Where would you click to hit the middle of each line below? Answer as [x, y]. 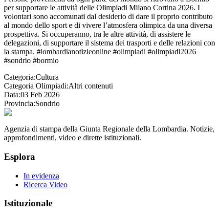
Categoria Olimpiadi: [36, 86]
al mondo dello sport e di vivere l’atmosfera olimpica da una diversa [108, 25]
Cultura [47, 77]
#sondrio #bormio [31, 61]
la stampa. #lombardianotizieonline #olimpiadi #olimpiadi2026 [100, 52]
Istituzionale [28, 203]
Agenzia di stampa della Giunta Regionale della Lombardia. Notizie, [109, 129]
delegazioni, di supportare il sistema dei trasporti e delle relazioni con [109, 43]
